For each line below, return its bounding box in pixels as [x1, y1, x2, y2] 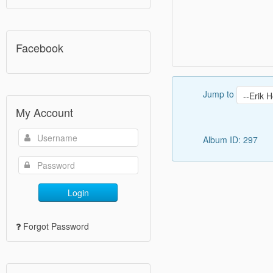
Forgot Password [23, 220, 89, 233]
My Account [16, 104, 73, 121]
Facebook [16, 40, 63, 56]
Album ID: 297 [202, 133, 260, 146]
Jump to [202, 87, 236, 100]
